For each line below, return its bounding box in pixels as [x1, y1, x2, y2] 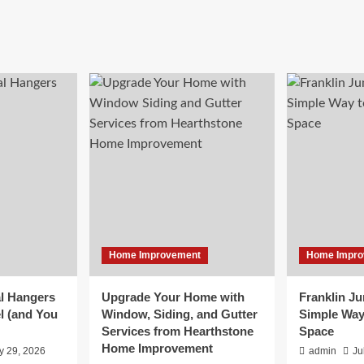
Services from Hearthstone [102, 324, 253, 339]
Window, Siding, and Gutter [102, 307, 258, 322]
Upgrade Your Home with [102, 290, 245, 305]
